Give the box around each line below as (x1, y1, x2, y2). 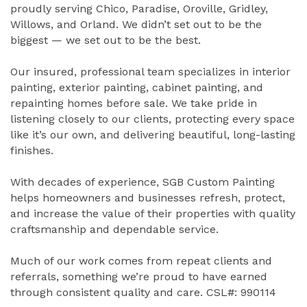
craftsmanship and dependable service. (10, 223, 219, 236)
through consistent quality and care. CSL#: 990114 (10, 286, 276, 299)
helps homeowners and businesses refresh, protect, (10, 191, 285, 205)
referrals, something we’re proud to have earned (10, 270, 267, 284)
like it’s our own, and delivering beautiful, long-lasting (10, 128, 295, 142)
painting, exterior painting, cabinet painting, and (10, 81, 263, 95)
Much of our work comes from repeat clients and (10, 254, 272, 268)
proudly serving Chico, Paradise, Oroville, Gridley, (10, 2, 268, 16)
